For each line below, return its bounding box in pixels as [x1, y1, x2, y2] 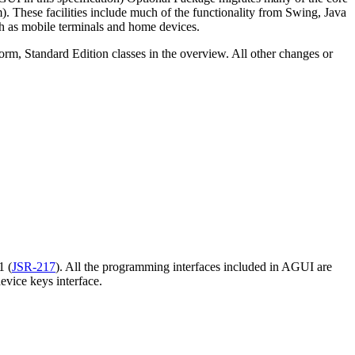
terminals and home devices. [59, 19, 200, 33]
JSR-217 [12, 259, 55, 273]
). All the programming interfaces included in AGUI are [55, 259, 332, 273]
